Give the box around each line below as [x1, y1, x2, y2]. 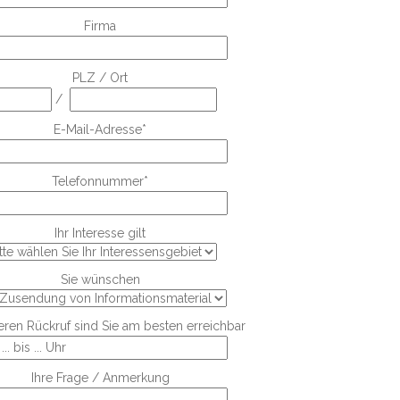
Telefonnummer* [52, 174, 148, 189]
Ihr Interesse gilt [54, 226, 146, 241]
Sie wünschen [60, 272, 140, 287]
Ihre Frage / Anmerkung [30, 371, 170, 386]
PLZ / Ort [72, 71, 128, 86]
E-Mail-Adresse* [54, 122, 146, 137]
